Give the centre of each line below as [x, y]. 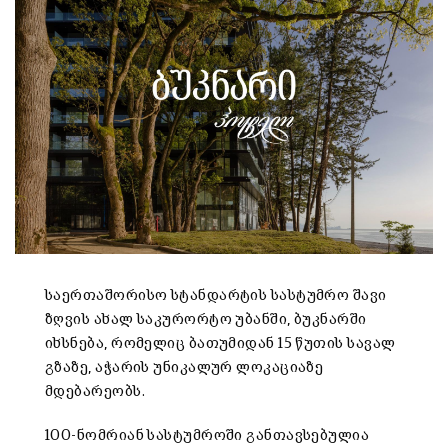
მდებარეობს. [95, 392]
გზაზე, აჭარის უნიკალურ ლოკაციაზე [184, 368]
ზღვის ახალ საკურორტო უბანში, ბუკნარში [206, 320]
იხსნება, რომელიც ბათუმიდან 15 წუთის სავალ [220, 344]
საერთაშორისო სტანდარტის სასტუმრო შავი [216, 296]
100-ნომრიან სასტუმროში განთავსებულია [207, 436]
